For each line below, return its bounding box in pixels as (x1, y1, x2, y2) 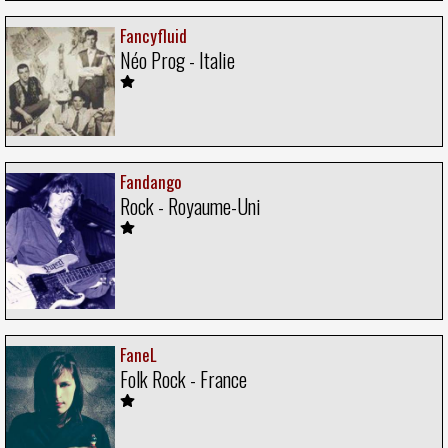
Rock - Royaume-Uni (120, 191, 261, 222)
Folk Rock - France (120, 364, 247, 395)
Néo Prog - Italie (120, 45, 235, 76)
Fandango (120, 169, 182, 195)
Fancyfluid (120, 23, 187, 49)
